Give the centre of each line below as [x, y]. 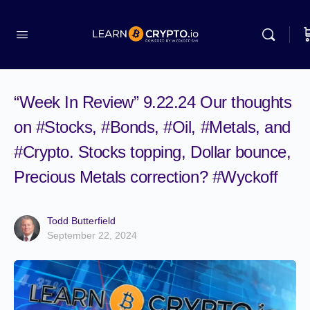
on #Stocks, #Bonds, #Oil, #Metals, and [152, 127]
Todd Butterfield [81, 221]
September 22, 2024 [92, 235]
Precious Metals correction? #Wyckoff [146, 177]
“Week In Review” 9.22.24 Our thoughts [153, 102]
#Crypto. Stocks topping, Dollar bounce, [153, 152]
